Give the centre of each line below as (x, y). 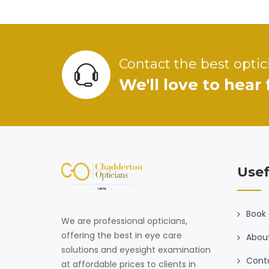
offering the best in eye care (122, 235)
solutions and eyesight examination (136, 249)
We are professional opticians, (124, 221)
